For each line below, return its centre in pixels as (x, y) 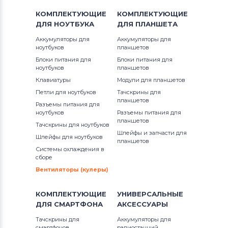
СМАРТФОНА (78, 204)
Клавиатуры (53, 80)
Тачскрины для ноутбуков (73, 124)
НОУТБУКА (74, 24)
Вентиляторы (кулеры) (72, 169)
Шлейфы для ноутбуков (69, 137)
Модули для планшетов (151, 80)
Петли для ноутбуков (66, 92)
